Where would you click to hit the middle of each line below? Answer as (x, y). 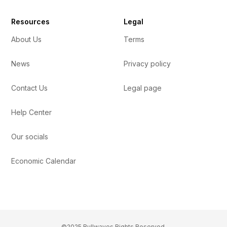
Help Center (32, 112)
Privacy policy (147, 64)
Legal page (143, 88)
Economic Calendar (44, 161)
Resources (31, 22)
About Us (27, 40)
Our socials (30, 137)
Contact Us (30, 88)
